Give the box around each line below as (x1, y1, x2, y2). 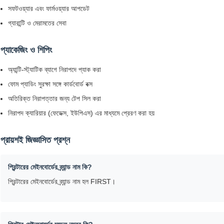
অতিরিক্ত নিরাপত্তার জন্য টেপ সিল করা (8, 94, 101, 103)
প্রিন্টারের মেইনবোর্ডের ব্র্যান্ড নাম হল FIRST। (8, 177, 115, 186)
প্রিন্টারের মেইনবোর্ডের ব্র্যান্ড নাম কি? (8, 163, 92, 171)
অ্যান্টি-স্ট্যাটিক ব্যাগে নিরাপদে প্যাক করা (8, 65, 101, 74)
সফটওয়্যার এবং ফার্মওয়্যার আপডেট (8, 4, 89, 13)
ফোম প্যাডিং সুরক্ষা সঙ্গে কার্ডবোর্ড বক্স (8, 80, 92, 88)
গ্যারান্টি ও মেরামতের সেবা (8, 19, 66, 27)
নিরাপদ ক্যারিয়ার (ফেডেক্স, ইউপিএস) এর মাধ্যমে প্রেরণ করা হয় (8, 109, 154, 117)
